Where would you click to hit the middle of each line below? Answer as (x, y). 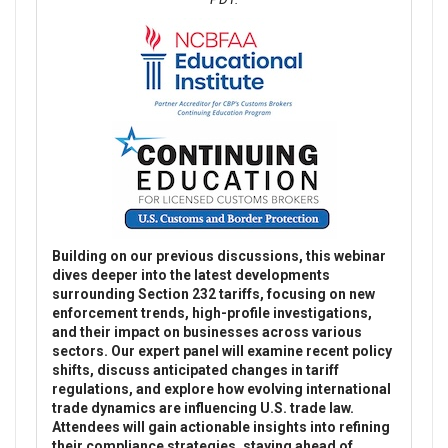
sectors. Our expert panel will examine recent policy (222, 351)
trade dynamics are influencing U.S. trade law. (203, 408)
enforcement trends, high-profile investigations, (212, 313)
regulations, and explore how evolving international (221, 389)
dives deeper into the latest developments (191, 275)
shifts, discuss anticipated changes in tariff (195, 370)
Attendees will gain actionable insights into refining (221, 427)
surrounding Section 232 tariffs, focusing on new (213, 294)
